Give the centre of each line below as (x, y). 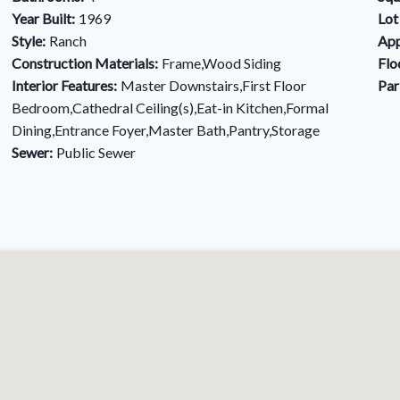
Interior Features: (64, 85)
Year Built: (43, 18)
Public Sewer (96, 152)
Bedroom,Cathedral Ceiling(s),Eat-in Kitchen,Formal (170, 108)
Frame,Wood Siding (221, 63)
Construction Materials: (84, 63)
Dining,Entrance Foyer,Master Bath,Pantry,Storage (165, 130)
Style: (28, 41)
